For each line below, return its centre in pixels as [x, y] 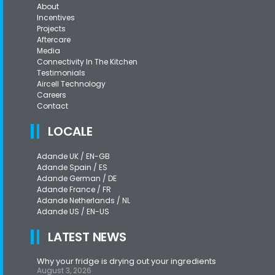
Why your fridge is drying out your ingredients [126, 261]
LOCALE [70, 132]
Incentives [56, 18]
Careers [52, 95]
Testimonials [61, 73]
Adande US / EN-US [73, 212]
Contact [52, 106]
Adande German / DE [77, 179]
